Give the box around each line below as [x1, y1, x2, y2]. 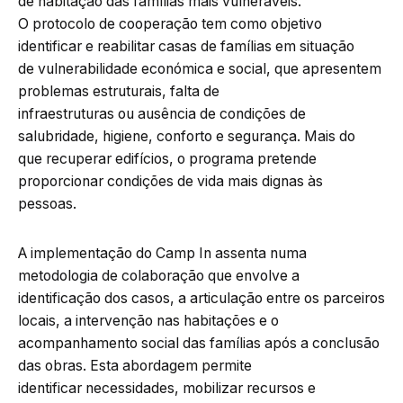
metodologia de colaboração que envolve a [18, 266, 300, 284]
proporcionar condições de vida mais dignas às [18, 172, 323, 190]
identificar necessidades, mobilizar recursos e [18, 379, 316, 397]
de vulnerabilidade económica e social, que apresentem [18, 59, 381, 77]
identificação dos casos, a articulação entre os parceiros [18, 289, 385, 307]
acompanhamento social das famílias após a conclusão [18, 334, 380, 352]
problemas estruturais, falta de [18, 82, 219, 100]
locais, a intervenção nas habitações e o [18, 311, 279, 329]
